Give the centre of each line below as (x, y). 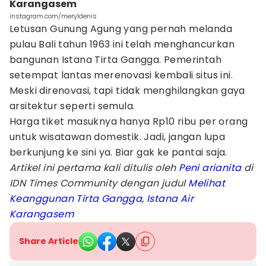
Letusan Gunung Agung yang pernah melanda (121, 29)
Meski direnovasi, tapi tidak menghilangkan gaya (127, 91)
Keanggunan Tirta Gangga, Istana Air (102, 199)
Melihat (207, 183)
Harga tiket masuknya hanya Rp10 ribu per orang (129, 121)
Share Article (49, 241)
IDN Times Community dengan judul (99, 183)
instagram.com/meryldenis (53, 16)
